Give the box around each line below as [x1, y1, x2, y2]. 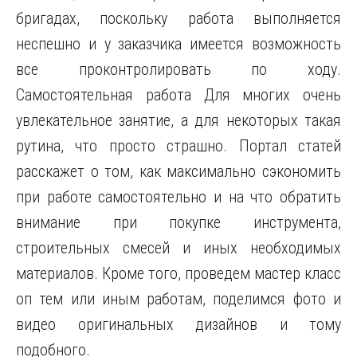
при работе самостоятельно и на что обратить [16, 187, 341, 206]
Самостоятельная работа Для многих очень [16, 85, 341, 104]
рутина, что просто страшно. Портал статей [16, 136, 341, 155]
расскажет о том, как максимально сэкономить [16, 162, 341, 181]
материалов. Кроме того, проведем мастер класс [16, 264, 341, 283]
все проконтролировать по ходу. [16, 60, 341, 79]
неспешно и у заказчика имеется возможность [16, 34, 341, 53]
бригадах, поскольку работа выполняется [16, 9, 341, 28]
